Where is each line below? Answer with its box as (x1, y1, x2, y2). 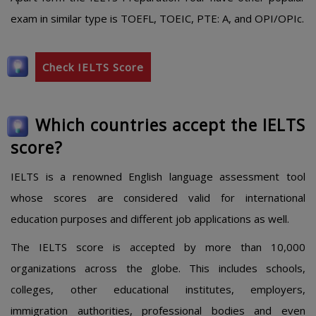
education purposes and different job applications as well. (11, 212, 289, 226)
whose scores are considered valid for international (11, 190, 305, 205)
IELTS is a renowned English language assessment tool (11, 169, 305, 183)
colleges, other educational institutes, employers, (11, 282, 305, 296)
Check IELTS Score (42, 60, 144, 74)
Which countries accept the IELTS (35, 114, 305, 136)
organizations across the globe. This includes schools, (11, 261, 305, 275)
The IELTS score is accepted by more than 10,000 (11, 240, 305, 254)
